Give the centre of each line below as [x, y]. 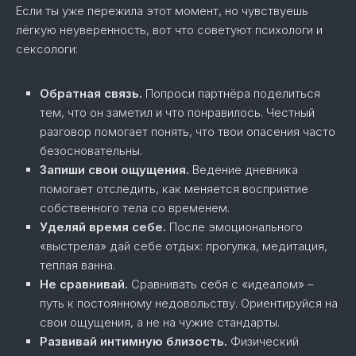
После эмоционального [234, 227]
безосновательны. [91, 151]
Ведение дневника [244, 170]
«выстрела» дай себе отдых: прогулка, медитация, [184, 246]
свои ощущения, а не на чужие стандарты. [160, 322]
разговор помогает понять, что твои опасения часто [188, 132]
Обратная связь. [91, 93]
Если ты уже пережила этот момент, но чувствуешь [162, 11]
